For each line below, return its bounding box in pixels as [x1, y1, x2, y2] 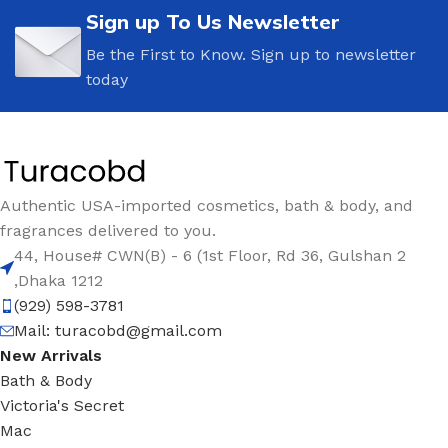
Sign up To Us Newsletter [86, 8, 340, 34]
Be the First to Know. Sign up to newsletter [86, 44, 416, 64]
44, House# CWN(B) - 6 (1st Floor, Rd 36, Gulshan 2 [14, 246, 406, 266]
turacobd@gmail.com [55, 321, 222, 341]
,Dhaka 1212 [14, 271, 103, 291]
